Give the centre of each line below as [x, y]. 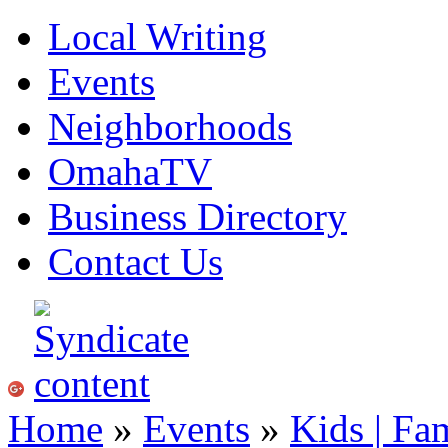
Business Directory [197, 216]
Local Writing [157, 36]
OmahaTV [130, 171]
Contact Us [135, 261]
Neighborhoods [170, 126]
